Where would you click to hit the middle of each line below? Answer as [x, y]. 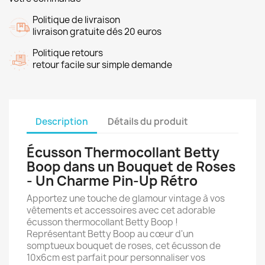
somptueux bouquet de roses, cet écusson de [124, 246]
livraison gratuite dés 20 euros [97, 32]
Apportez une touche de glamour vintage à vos [126, 198]
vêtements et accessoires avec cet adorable [121, 210]
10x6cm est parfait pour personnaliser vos [116, 258]
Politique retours [68, 53]
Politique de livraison [76, 20]
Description [62, 121]
